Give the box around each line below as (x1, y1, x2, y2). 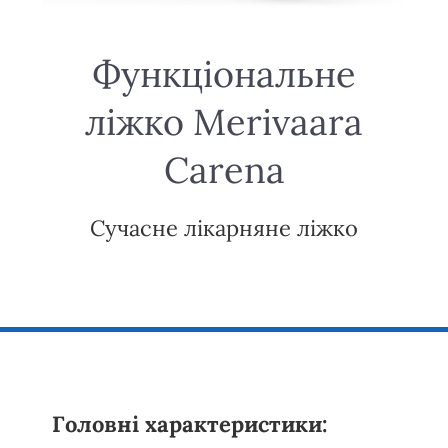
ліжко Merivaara (85, 98, 363, 145)
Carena (163, 146, 285, 193)
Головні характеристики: (52, 409, 329, 438)
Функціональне (92, 50, 356, 97)
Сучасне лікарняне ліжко (90, 213, 358, 242)
